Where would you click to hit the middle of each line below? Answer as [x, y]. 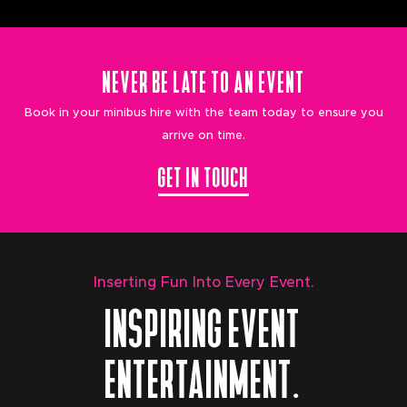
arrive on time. [203, 136]
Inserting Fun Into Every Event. [203, 283]
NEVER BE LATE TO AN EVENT [203, 78]
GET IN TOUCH [203, 174]
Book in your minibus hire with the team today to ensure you [203, 113]
